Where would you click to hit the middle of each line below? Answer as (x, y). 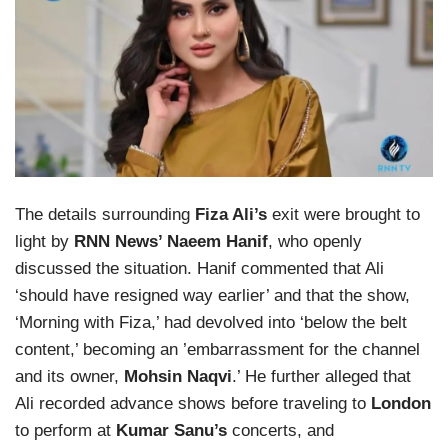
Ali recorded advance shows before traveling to (193, 404)
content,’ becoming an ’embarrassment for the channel (217, 350)
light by (44, 242)
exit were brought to (343, 215)
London (401, 404)
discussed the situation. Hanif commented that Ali (199, 269)
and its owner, (69, 377)
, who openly (315, 242)
